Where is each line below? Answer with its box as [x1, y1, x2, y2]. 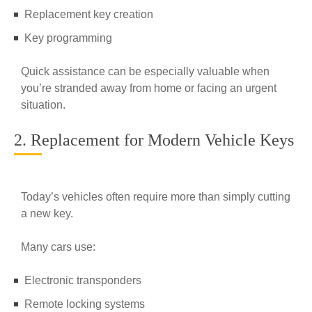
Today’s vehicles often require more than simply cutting [21, 191, 290, 203]
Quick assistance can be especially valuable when [21, 65, 270, 77]
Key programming [24, 32, 112, 44]
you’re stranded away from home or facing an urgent [21, 82, 276, 94]
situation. [21, 99, 65, 111]
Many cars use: [21, 241, 95, 253]
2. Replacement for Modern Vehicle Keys [14, 131, 294, 149]
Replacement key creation [24, 8, 153, 20]
